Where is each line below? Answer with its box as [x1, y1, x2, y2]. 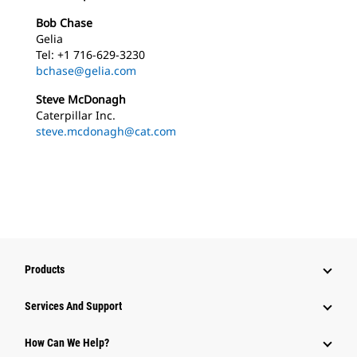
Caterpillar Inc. [36, 107, 116, 123]
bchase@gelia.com [36, 62, 136, 78]
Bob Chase [36, 14, 92, 30]
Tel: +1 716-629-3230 [36, 46, 145, 62]
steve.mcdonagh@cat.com [36, 123, 176, 139]
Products [25, 262, 65, 276]
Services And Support [25, 299, 122, 312]
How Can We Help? [25, 335, 109, 349]
